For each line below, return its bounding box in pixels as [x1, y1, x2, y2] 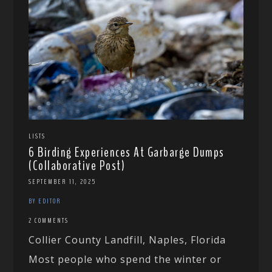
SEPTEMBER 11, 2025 [29, 176, 97, 186]
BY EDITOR [29, 195, 62, 206]
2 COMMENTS [29, 215, 69, 225]
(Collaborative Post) [29, 156, 126, 175]
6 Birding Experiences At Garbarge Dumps [29, 143, 225, 161]
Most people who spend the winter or [29, 252, 222, 266]
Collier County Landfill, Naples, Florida [29, 233, 226, 246]
